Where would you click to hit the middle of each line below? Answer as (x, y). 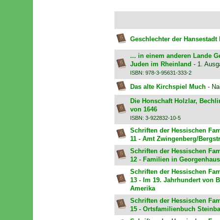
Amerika (142, 189)
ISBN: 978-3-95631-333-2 (161, 73)
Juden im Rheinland (162, 64)
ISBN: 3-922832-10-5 (155, 118)
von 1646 (143, 110)
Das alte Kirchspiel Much (168, 87)
